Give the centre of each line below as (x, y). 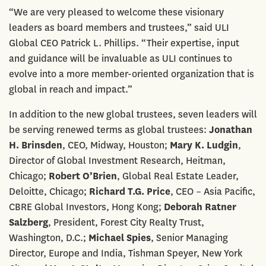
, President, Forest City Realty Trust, (126, 222)
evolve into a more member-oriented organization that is (132, 74)
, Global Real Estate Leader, (178, 176)
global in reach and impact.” (71, 89)
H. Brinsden (36, 145)
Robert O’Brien (83, 176)
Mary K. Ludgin (204, 145)
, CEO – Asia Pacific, (213, 191)
